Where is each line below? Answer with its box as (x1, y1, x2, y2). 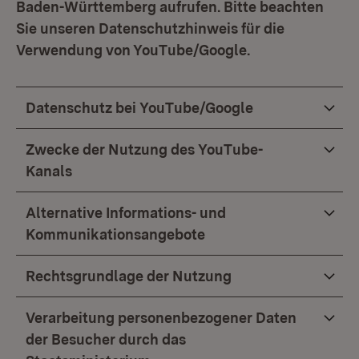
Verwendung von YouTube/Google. (16, 42, 250, 58)
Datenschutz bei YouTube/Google (26, 99, 253, 116)
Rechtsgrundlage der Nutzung (26, 268, 232, 284)
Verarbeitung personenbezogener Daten (26, 309, 296, 326)
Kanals (26, 163, 72, 179)
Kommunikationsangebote (26, 226, 205, 243)
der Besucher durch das (26, 331, 186, 348)
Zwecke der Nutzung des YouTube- (26, 141, 263, 158)
